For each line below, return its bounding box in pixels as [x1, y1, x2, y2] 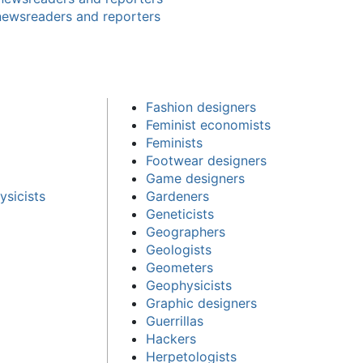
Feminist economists [146, 116, 271, 133]
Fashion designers [146, 98, 257, 115]
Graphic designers [146, 294, 258, 311]
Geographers [146, 223, 226, 240]
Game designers [146, 169, 246, 186]
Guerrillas [146, 312, 204, 329]
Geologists [146, 241, 212, 258]
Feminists [146, 134, 203, 151]
